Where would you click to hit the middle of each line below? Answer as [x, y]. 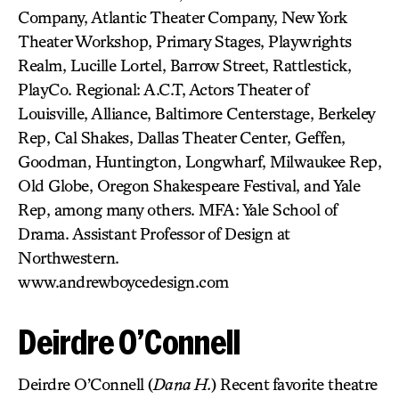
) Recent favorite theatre [294, 384]
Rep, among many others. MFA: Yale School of [178, 209]
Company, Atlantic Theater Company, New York [183, 17]
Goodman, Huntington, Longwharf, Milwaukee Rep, [199, 161]
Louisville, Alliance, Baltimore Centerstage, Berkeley [196, 113]
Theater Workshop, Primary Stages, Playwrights [185, 41]
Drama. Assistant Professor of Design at [154, 233]
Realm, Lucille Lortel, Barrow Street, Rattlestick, [184, 65]
